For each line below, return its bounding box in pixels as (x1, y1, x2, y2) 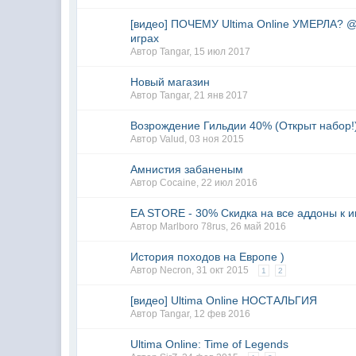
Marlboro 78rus (160, 221, 226, 232)
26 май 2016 (230, 221, 287, 232)
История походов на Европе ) (130, 250, 285, 263)
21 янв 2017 (194, 90, 249, 101)
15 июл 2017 (194, 46, 251, 57)
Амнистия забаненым (130, 163, 244, 176)
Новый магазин (130, 75, 211, 88)
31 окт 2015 (196, 265, 250, 276)
